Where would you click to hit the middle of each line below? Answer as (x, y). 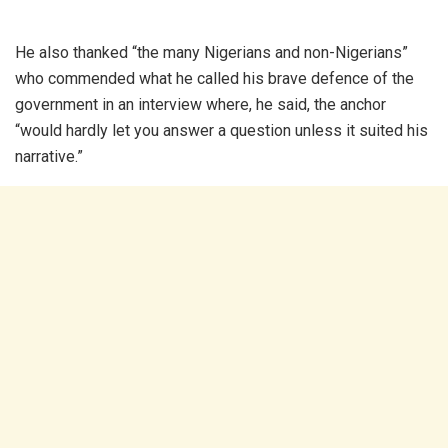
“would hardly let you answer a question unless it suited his (221, 130)
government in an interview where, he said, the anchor (200, 104)
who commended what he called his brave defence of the (214, 78)
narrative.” (49, 156)
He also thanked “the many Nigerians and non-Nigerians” (211, 52)
